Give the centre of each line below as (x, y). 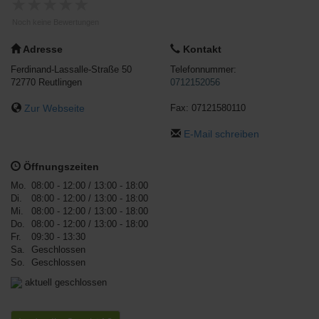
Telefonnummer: (203, 69)
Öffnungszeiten (60, 167)
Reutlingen (60, 82)
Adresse (42, 49)
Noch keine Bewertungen (56, 22)
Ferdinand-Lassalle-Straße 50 (71, 69)
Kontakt (201, 49)
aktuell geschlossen (64, 282)
